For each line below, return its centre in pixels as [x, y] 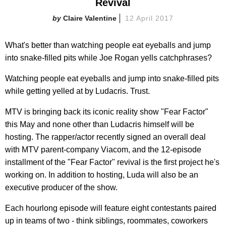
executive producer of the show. [61, 187]
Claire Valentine [90, 18]
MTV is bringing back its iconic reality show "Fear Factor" [107, 111]
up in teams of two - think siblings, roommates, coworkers [106, 220]
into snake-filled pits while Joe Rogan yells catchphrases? [108, 58]
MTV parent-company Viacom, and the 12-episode [111, 149]
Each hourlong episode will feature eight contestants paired [111, 208]
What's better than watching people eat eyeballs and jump [108, 45]
